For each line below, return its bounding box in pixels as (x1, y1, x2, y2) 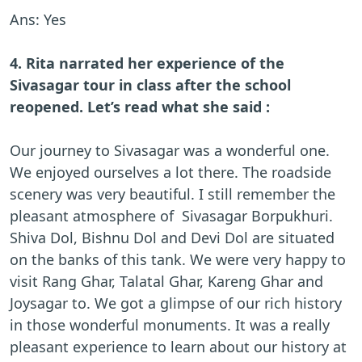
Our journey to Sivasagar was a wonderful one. (10, 141, 330, 161)
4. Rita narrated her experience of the (10, 53, 288, 74)
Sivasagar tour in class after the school (10, 75, 291, 95)
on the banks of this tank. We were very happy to (10, 250, 346, 270)
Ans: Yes (10, 10, 70, 30)
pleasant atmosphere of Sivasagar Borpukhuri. (10, 206, 333, 226)
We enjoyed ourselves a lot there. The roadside (10, 162, 331, 183)
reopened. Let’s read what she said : (10, 97, 270, 117)
